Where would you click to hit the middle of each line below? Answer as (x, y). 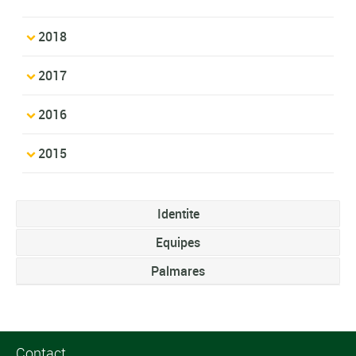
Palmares (178, 271)
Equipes (178, 242)
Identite (178, 213)
